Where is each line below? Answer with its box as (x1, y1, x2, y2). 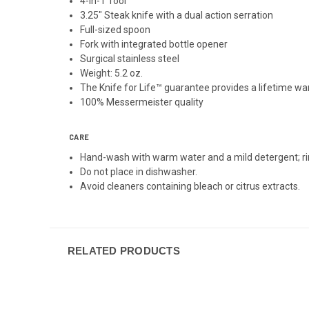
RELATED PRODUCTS (67, 244, 180, 257)
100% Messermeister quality (80, 96, 204, 108)
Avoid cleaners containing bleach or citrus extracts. (80, 180, 301, 192)
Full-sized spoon (80, 23, 151, 35)
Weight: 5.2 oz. (80, 67, 146, 79)
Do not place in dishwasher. (80, 166, 198, 177)
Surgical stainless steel (80, 52, 182, 64)
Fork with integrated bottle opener (80, 38, 228, 50)
